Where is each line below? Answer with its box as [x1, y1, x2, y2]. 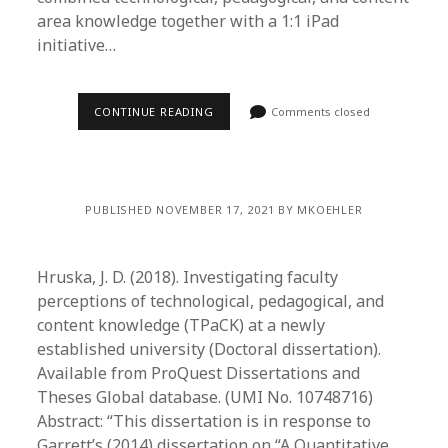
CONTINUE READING [94, 104, 214, 119]
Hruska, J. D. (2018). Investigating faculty [37, 266, 339, 288]
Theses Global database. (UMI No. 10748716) [37, 386, 374, 408]
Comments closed [268, 104, 371, 119]
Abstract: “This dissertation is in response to [37, 410, 372, 432]
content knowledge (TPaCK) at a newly [37, 314, 326, 336]
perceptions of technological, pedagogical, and [37, 290, 385, 312]
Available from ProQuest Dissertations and [37, 362, 361, 384]
